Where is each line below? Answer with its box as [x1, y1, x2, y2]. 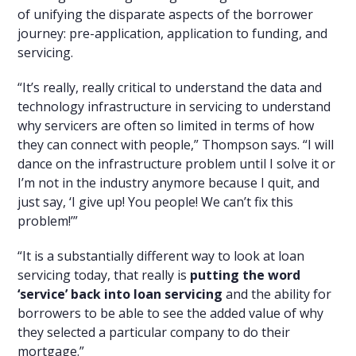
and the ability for [222, 284, 332, 303]
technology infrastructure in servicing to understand [17, 97, 331, 115]
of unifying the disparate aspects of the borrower [17, 5, 314, 23]
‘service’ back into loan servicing [17, 284, 223, 303]
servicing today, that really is [17, 265, 191, 284]
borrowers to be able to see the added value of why [17, 304, 324, 322]
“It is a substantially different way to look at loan [17, 246, 305, 265]
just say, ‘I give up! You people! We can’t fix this [17, 192, 294, 211]
